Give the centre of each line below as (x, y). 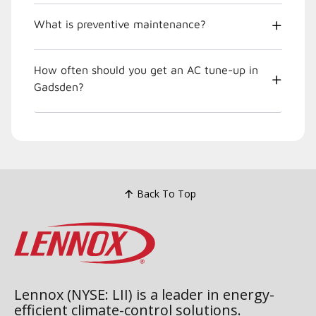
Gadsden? (59, 86)
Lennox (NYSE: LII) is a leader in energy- (144, 294)
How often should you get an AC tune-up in (146, 69)
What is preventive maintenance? (120, 24)
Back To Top (166, 194)
